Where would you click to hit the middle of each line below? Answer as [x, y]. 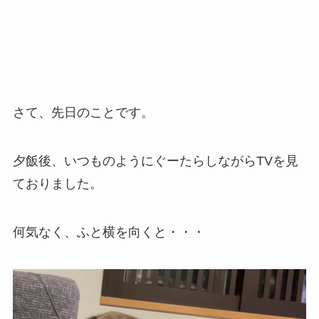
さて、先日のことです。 [83, 113]
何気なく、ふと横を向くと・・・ [109, 232]
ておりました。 [57, 184]
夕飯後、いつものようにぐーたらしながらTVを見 [155, 161]
